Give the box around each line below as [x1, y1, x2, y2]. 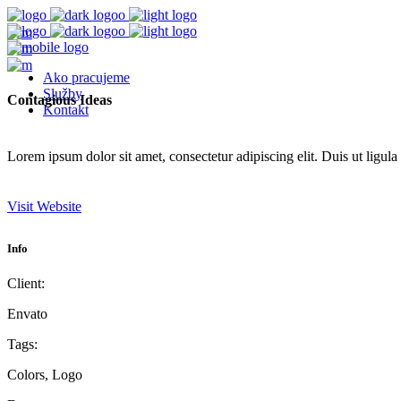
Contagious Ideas [7, 92, 112, 108]
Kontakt [43, 102, 89, 117]
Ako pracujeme [43, 70, 130, 85]
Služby [43, 86, 82, 101]
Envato [7, 305, 47, 321]
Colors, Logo [7, 366, 82, 382]
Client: [7, 275, 45, 291]
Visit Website [7, 198, 81, 214]
